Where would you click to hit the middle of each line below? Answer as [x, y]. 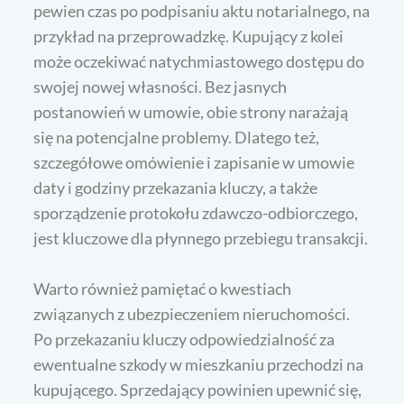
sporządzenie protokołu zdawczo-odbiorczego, [196, 212]
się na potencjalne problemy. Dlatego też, [177, 137]
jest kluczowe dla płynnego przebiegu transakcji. [201, 238]
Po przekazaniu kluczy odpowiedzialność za [184, 339]
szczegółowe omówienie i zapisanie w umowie [194, 162]
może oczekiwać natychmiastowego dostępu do [199, 61]
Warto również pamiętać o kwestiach [163, 288]
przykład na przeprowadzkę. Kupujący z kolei [189, 36]
